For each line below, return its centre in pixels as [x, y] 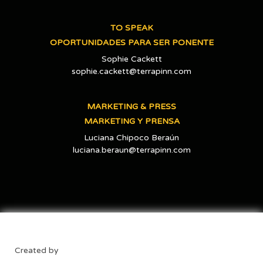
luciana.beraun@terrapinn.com [131, 150]
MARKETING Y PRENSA [131, 121]
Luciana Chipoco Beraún [131, 137]
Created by [37, 250]
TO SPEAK [131, 28]
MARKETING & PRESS [131, 106]
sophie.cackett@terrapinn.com [131, 71]
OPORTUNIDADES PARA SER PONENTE [131, 42]
